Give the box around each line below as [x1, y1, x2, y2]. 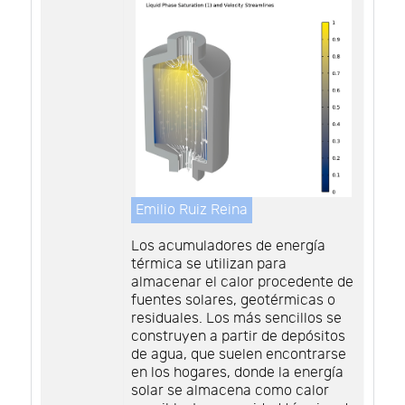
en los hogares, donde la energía [131, 364, 344, 382]
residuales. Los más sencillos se [131, 310, 342, 328]
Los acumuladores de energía [131, 238, 325, 256]
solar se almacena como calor [131, 382, 329, 400]
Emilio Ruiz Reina [136, 201, 248, 219]
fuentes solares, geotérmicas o [131, 292, 335, 310]
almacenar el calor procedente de [131, 274, 353, 292]
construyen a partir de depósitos [131, 328, 345, 346]
